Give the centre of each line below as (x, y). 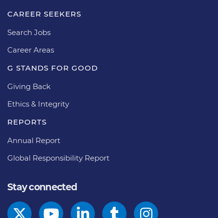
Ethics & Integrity (38, 104)
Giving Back (29, 86)
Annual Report (34, 140)
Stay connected (42, 187)
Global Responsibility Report (58, 158)
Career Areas (31, 50)
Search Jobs (29, 32)
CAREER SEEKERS (44, 14)
